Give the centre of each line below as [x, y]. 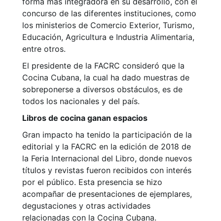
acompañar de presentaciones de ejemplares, [107, 194]
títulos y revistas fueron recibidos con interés [107, 170]
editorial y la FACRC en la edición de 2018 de [107, 147]
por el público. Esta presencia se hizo [92, 182]
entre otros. [44, 49]
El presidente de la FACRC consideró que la [103, 66]
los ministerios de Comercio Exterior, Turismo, [108, 25]
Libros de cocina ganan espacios [85, 118]
